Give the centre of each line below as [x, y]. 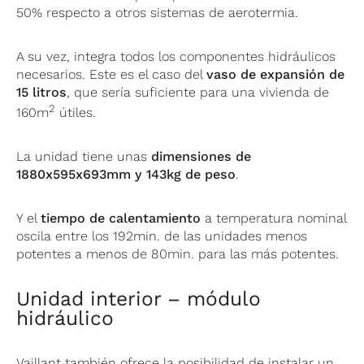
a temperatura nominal [274, 219]
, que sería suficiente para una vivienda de [198, 92]
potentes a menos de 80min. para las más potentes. [178, 254]
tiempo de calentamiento [121, 219]
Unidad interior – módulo [139, 299]
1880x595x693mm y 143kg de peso [126, 175]
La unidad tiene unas [84, 157]
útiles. [76, 113]
